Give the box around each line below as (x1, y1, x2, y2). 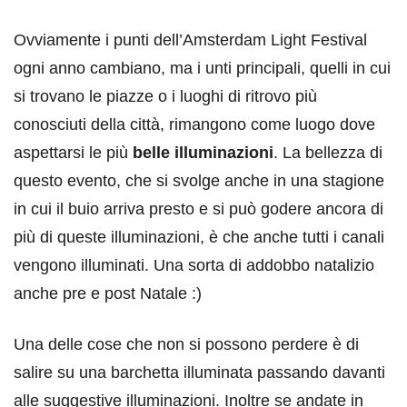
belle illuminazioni (133, 144, 273, 163)
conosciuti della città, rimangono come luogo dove (14, 115, 375, 134)
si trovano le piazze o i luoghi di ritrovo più (14, 87, 317, 106)
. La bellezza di (273, 144, 382, 163)
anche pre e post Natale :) (14, 284, 202, 303)
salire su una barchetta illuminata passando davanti (14, 363, 385, 382)
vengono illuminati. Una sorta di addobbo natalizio (14, 256, 374, 275)
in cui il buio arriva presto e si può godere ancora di (14, 200, 383, 219)
